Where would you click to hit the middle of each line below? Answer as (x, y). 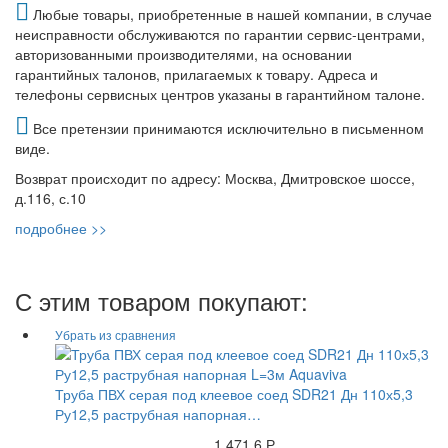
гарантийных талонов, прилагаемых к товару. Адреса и (196, 74)
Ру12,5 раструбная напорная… (158, 414)
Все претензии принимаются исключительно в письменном (226, 128)
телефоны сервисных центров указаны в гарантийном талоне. (220, 94)
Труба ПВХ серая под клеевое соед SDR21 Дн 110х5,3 (234, 394)
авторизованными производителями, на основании (183, 54)
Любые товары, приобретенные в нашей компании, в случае (230, 14)
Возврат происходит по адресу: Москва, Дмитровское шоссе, (215, 178)
